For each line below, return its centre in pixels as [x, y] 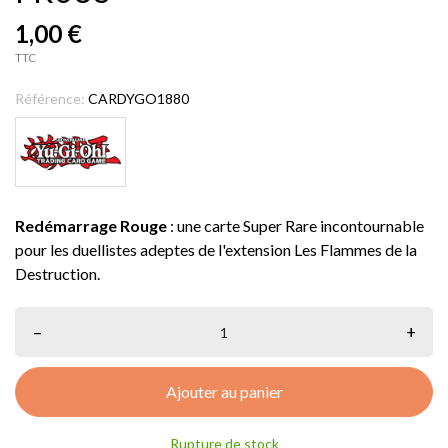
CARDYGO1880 [138, 98]
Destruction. [57, 273]
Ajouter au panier [224, 391]
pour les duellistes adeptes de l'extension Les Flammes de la [216, 249]
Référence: [50, 98]
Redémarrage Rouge [91, 225]
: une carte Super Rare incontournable [295, 225]
